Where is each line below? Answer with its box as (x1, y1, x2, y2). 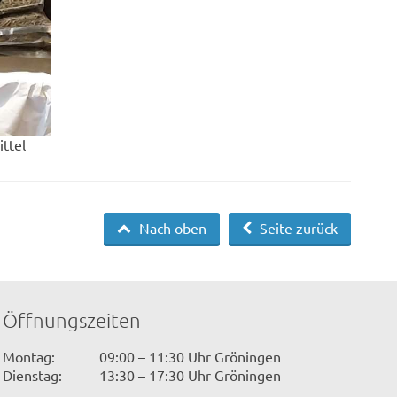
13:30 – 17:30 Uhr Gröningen (98, 365, 281, 384)
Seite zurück (256, 219, 338, 237)
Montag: (2, 346, 55, 365)
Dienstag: (2, 365, 62, 384)
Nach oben (136, 219, 206, 237)
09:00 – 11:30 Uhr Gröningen (98, 346, 281, 365)
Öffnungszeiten (2, 308, 141, 332)
